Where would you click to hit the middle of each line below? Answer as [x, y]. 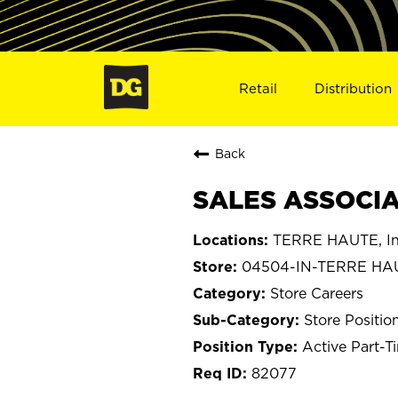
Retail [258, 88]
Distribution [354, 88]
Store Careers [317, 293]
